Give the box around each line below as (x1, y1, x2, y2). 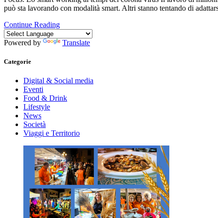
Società (23, 120, 46, 129)
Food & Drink (23, 94, 67, 103)
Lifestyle (23, 103, 50, 111)
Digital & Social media (23, 76, 93, 85)
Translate (62, 38, 90, 47)
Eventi (23, 85, 43, 94)
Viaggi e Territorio (23, 129, 80, 138)
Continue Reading (4, 20, 60, 29)
